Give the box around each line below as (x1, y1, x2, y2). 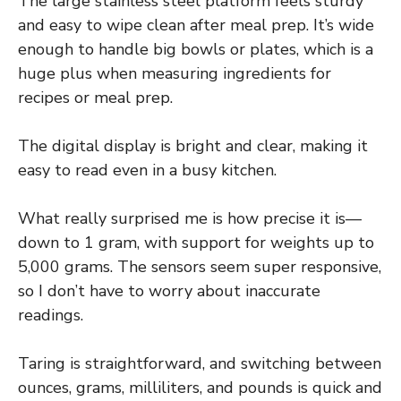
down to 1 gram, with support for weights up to (18, 232, 374, 254)
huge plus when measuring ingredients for (18, 63, 331, 85)
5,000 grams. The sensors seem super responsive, (18, 256, 381, 278)
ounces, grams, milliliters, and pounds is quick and (18, 377, 382, 399)
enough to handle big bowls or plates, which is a (18, 38, 373, 61)
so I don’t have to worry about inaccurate (18, 280, 320, 303)
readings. (18, 304, 83, 327)
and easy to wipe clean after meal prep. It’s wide (18, 14, 374, 37)
